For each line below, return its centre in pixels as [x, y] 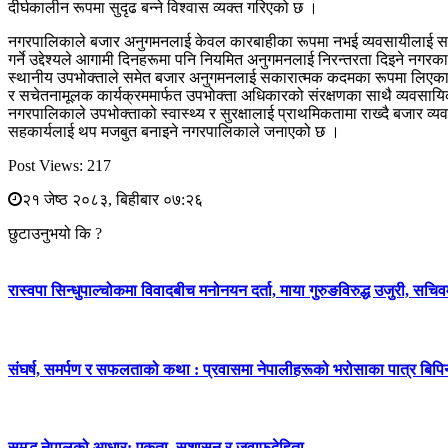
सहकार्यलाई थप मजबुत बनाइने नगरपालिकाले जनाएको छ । [174, 131]
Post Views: [45, 165]
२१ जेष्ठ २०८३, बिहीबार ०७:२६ [112, 199]
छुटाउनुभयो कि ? [55, 233]
